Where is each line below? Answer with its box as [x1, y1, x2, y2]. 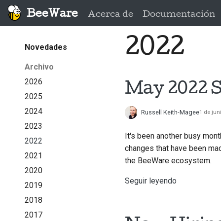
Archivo [24, 62, 54, 72]
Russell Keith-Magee [141, 109, 200, 116]
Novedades [24, 42, 67, 52]
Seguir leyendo [124, 176, 177, 186]
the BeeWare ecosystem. [124, 156, 212, 166]
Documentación [142, 10, 215, 18]
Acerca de [87, 10, 133, 18]
